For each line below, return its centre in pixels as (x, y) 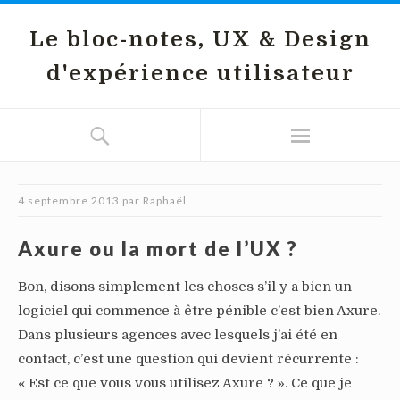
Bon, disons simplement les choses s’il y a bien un (185, 287)
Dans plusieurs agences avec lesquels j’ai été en (178, 335)
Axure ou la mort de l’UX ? (158, 249)
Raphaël (165, 200)
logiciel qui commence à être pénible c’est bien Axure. (199, 311)
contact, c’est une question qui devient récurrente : (188, 359)
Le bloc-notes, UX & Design (200, 39)
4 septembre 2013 (69, 200)
